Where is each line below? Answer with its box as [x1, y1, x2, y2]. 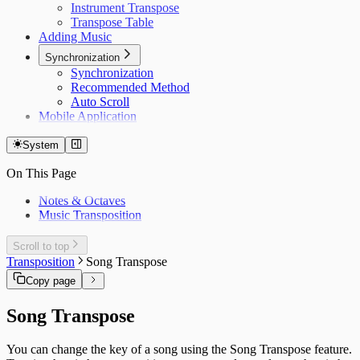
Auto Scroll [71, 95, 129, 108]
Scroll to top [13, 239, 69, 252]
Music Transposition [39, 208, 141, 222]
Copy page [26, 274, 76, 287]
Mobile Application [39, 109, 137, 123]
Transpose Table [71, 15, 153, 29]
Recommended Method [71, 80, 190, 94]
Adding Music [39, 30, 112, 43]
